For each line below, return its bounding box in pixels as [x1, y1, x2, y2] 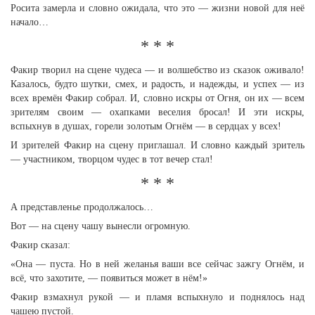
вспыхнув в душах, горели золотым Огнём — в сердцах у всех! [11, 121, 281, 131]
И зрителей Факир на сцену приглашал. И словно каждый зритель [11, 140, 304, 150]
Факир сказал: [11, 240, 70, 250]
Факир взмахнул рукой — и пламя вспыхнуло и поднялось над [11, 292, 304, 302]
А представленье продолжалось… [11, 202, 153, 212]
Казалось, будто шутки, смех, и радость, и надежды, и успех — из [11, 79, 304, 89]
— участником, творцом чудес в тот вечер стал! [11, 154, 213, 165]
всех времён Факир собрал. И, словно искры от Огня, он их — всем [11, 93, 304, 103]
